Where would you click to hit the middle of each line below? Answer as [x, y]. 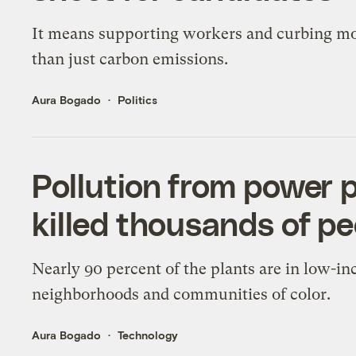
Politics [138, 100]
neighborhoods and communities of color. [182, 295]
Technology [148, 335]
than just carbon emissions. [130, 60]
